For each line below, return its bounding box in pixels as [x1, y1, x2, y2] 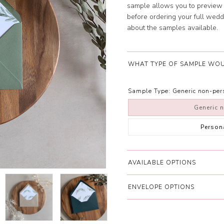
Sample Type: [128, 87, 170, 95]
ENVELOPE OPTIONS [128, 183, 194, 191]
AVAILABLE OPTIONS [128, 158, 196, 167]
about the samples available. [127, 23, 218, 33]
